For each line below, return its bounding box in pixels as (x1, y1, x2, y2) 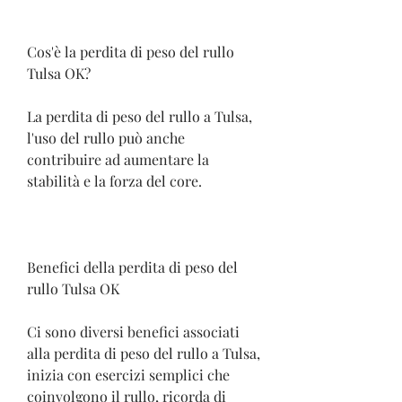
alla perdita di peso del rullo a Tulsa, (27, 343, 260, 363)
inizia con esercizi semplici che (27, 364, 230, 384)
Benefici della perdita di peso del (27, 257, 238, 276)
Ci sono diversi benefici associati (27, 321, 240, 341)
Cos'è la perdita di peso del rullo (27, 41, 234, 61)
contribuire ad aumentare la (27, 149, 209, 169)
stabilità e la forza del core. (27, 170, 202, 190)
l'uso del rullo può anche (27, 127, 185, 147)
